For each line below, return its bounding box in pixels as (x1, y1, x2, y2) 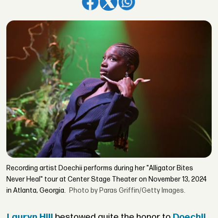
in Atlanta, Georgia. (6, 186, 66, 195)
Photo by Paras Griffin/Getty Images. (69, 186, 186, 195)
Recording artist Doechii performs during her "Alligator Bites (6, 164, 194, 173)
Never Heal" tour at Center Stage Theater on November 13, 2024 (6, 175, 207, 184)
